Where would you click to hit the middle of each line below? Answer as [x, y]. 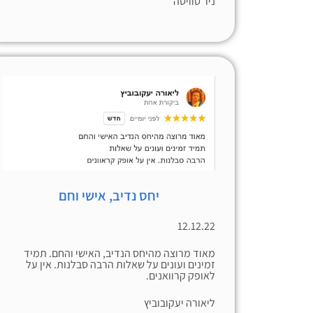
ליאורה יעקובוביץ [180, 303]
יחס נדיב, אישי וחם [109, 196]
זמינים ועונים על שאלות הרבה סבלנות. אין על [121, 265]
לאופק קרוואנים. [181, 276]
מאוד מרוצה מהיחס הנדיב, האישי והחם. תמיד [119, 254]
